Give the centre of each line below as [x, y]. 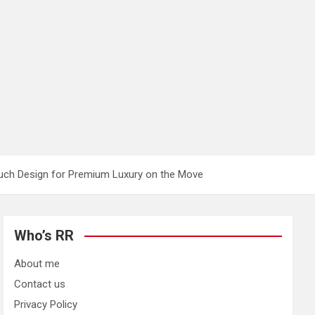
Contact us [40, 284]
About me [37, 263]
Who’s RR [44, 235]
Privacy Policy [46, 304]
